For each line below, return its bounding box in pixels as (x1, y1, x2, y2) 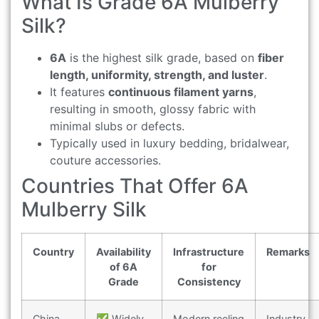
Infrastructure (173, 245, 244, 258)
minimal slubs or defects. (50, 118, 184, 133)
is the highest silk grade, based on (66, 50, 258, 65)
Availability (96, 245, 151, 258)
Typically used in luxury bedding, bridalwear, (50, 135, 289, 150)
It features (50, 84, 108, 99)
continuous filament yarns (108, 84, 253, 99)
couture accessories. (50, 152, 161, 167)
